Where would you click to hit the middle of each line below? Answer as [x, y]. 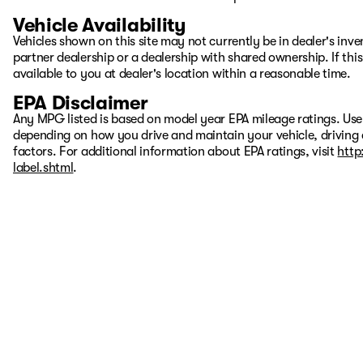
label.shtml [43, 168]
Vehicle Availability [100, 25]
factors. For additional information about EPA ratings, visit [175, 152]
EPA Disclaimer [81, 103]
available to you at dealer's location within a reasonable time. [182, 74]
